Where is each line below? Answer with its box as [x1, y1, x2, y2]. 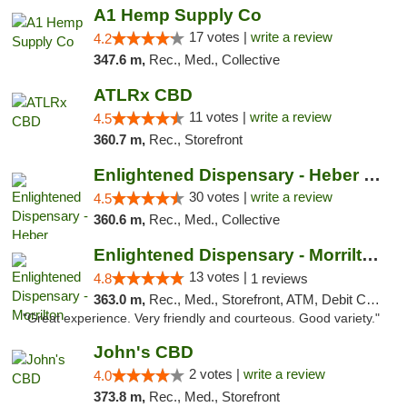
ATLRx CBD [93, 85, 193, 104]
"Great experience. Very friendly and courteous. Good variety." [23, 312, 380, 325]
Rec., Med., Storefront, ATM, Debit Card [148, 292, 366, 307]
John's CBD [93, 342, 194, 362]
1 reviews [250, 271, 308, 286]
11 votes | [188, 109, 250, 124]
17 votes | [188, 29, 251, 45]
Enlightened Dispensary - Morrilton [361, 245, 379, 264]
